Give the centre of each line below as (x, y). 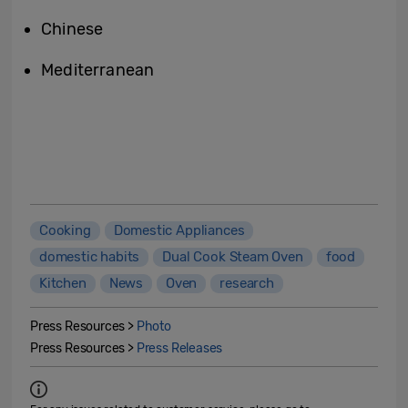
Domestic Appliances (179, 230)
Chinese (72, 29)
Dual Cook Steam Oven (233, 256)
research (247, 283)
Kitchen (63, 283)
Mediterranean (98, 70)
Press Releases (179, 348)
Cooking (65, 230)
